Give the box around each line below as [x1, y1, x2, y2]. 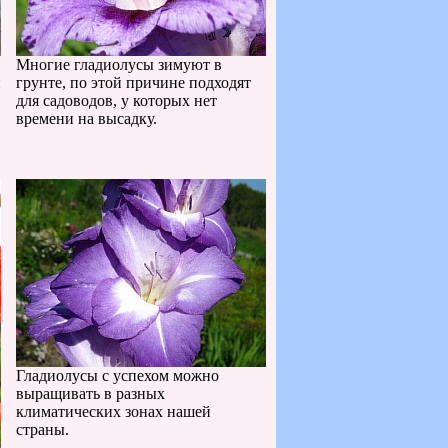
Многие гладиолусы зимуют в [16, 56, 222, 73]
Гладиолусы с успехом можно [16, 367, 219, 384]
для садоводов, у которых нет [16, 92, 217, 109]
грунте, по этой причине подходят [16, 74, 251, 91]
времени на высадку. [16, 110, 157, 127]
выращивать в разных [16, 385, 165, 402]
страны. [16, 421, 69, 438]
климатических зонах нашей [16, 403, 211, 420]
